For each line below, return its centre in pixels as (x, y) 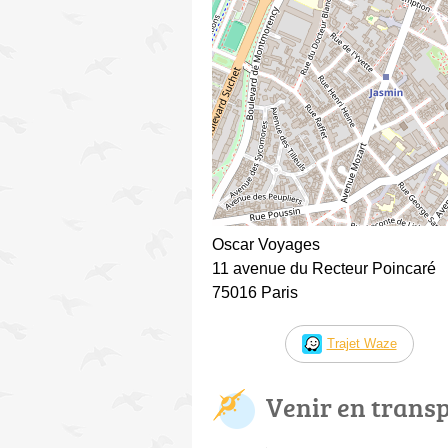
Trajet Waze (361, 343)
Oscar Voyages (266, 244)
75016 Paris (255, 292)
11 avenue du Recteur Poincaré (324, 268)
